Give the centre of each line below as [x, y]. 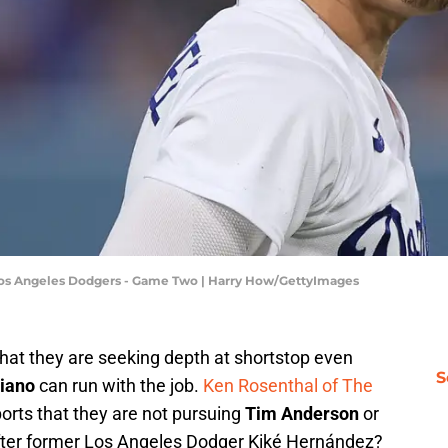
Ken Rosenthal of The [288, 386]
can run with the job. [119, 386]
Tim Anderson [302, 414]
